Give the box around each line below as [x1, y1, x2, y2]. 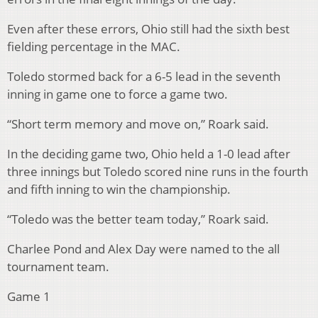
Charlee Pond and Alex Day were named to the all [7, 241, 280, 258]
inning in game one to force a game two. [7, 86, 228, 103]
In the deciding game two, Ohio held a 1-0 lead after [7, 146, 290, 163]
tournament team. [7, 258, 109, 275]
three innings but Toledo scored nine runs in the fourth [7, 163, 308, 180]
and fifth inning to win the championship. [7, 181, 231, 198]
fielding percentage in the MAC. [7, 38, 180, 55]
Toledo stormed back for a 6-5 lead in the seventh [7, 68, 280, 85]
